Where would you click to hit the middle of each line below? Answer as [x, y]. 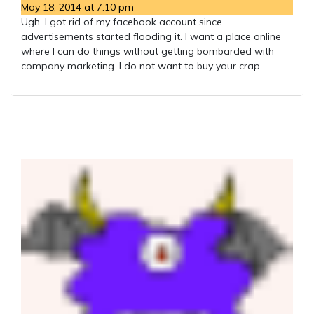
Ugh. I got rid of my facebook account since [122, 21]
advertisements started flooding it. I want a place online [151, 36]
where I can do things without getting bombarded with [148, 51]
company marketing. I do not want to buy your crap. [142, 66]
